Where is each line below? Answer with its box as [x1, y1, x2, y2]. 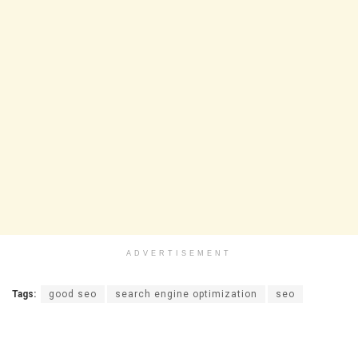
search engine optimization [115, 288, 257, 300]
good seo [49, 288, 97, 300]
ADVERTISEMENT [126, 249, 232, 257]
